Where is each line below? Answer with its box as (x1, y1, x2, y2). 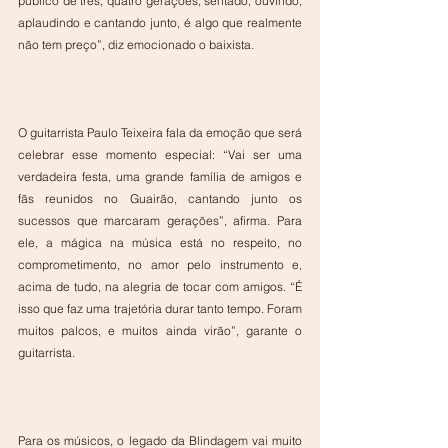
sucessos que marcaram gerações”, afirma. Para (18, 213, 302, 229)
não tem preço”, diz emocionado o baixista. (18, 37, 254, 53)
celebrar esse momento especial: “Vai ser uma (18, 147, 302, 163)
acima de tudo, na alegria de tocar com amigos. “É (18, 279, 302, 295)
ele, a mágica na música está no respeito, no (18, 235, 302, 251)
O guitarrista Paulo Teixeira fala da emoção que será (18, 125, 302, 141)
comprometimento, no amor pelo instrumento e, (18, 257, 302, 273)
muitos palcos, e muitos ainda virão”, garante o (18, 323, 302, 339)
